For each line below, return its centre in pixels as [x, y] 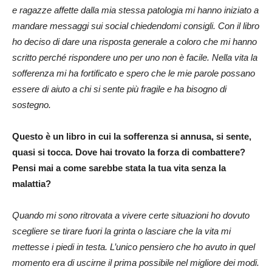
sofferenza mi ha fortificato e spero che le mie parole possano [134, 73]
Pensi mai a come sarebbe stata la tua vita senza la [119, 168]
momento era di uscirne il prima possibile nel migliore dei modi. [136, 262]
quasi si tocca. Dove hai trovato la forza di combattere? [129, 152]
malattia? [32, 183]
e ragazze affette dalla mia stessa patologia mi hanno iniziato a [135, 10]
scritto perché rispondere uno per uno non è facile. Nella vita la [135, 57]
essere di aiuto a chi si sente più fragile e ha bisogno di [119, 89]
